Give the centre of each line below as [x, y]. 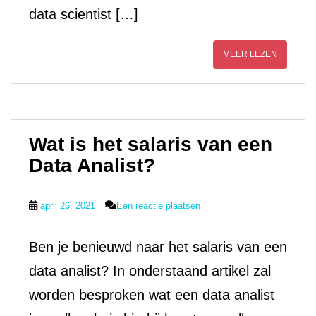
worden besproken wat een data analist [152, 295]
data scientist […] [84, 14]
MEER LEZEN [250, 54]
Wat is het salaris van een [151, 144]
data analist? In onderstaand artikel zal [150, 271]
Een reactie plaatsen [158, 206]
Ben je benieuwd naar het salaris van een [158, 247]
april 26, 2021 [68, 206]
